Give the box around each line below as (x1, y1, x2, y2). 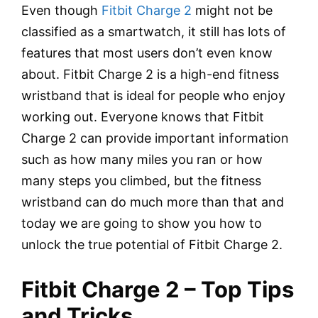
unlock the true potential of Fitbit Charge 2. (21, 237, 283, 252)
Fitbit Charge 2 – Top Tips (21, 275, 294, 302)
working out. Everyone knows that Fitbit (21, 109, 264, 124)
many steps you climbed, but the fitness (21, 173, 261, 188)
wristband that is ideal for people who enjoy (21, 88, 285, 103)
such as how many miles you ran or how (21, 152, 263, 167)
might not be (192, 3, 273, 18)
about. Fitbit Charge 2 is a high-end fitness (21, 67, 279, 82)
